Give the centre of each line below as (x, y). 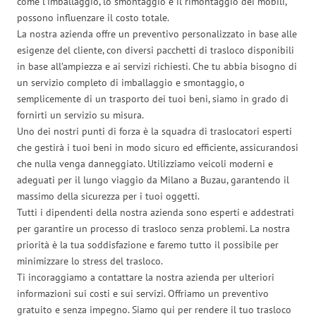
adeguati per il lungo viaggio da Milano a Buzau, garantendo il (153, 180)
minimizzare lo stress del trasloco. (90, 261)
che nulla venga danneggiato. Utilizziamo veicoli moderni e (145, 163)
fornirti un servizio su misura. (80, 115)
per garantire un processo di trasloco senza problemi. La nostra (153, 228)
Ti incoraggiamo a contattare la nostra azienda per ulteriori (146, 277)
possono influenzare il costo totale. (93, 17)
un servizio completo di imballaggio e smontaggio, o (131, 82)
